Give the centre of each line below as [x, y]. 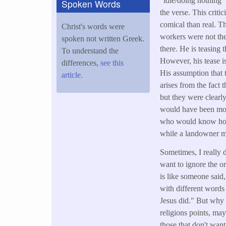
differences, [81, 63]
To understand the [90, 50]
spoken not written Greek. [103, 38]
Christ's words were [93, 26]
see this [112, 63]
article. [73, 75]
